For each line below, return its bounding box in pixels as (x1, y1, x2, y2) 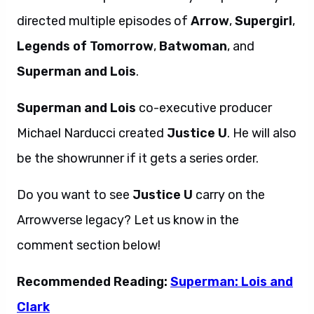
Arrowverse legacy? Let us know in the (17, 212, 239, 228)
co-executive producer (139, 100, 272, 116)
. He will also (227, 125, 296, 141)
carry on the (193, 187, 265, 203)
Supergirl (235, 13, 292, 29)
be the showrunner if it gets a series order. (17, 151, 259, 166)
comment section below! (17, 238, 161, 253)
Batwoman (159, 39, 227, 54)
